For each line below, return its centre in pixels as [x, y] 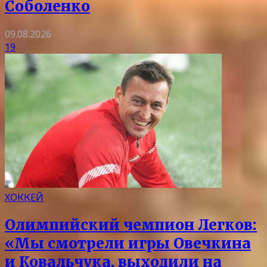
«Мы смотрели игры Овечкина [128, 243]
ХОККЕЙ [24, 197]
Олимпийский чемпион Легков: [131, 225]
